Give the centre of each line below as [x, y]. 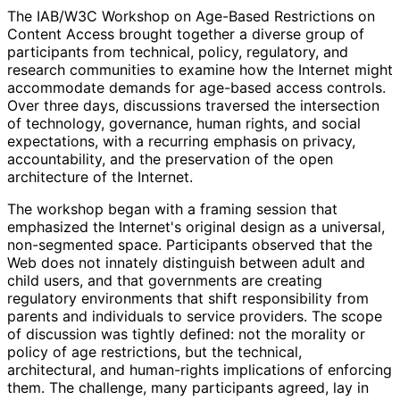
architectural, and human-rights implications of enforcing [200, 369]
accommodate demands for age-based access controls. [196, 87]
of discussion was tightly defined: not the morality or [186, 333]
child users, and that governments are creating [165, 280]
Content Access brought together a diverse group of [186, 33]
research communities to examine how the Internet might [200, 69]
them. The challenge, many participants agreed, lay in [188, 387]
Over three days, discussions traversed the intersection [193, 105]
